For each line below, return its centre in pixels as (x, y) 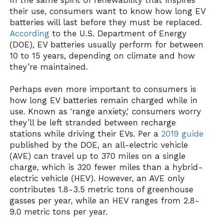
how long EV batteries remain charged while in (104, 100)
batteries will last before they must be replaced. (106, 23)
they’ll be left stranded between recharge (93, 122)
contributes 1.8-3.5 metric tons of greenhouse (101, 189)
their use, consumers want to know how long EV (108, 11)
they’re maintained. (50, 67)
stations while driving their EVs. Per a (85, 133)
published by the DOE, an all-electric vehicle (99, 145)
